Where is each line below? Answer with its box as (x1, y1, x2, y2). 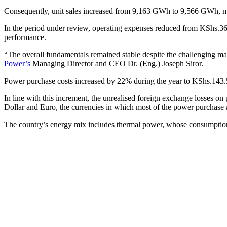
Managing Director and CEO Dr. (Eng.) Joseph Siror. (30, 59, 203, 68)
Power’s (4, 59, 30, 68)
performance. (4, 32, 46, 42)
